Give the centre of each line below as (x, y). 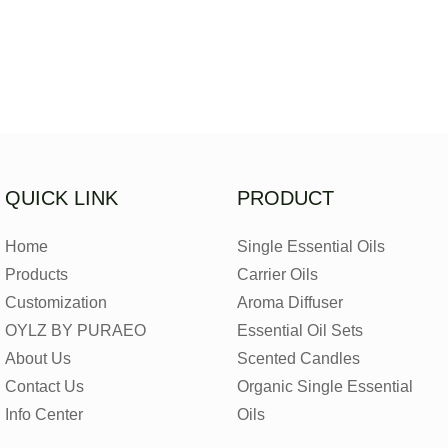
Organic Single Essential (325, 387)
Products (36, 275)
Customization (56, 303)
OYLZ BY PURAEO (75, 331)
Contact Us (44, 387)
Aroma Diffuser (290, 303)
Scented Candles (299, 359)
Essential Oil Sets (300, 331)
